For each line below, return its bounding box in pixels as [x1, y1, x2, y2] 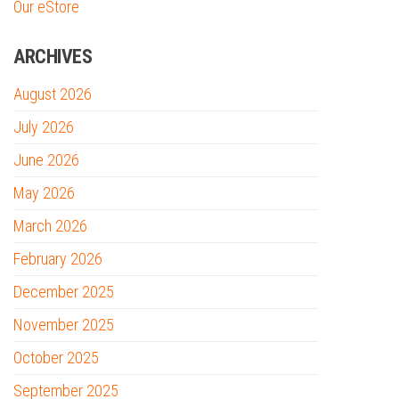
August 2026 [13, 85, 92, 103]
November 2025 [13, 315, 114, 334]
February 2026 [13, 249, 102, 268]
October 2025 [13, 348, 99, 367]
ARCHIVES [13, 45, 93, 68]
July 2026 [13, 118, 74, 136]
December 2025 [13, 282, 114, 301]
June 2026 [13, 151, 79, 169]
